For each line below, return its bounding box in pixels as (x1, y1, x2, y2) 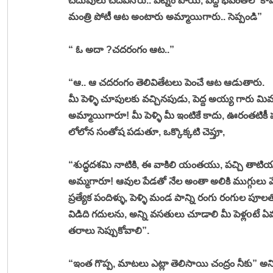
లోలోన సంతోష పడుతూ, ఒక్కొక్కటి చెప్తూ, (68, 126, 227, 137)
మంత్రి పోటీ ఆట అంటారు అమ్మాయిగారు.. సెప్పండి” (68, 11, 262, 22)
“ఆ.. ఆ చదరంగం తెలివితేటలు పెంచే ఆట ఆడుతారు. (68, 77, 267, 88)
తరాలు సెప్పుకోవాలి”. (68, 225, 152, 236)
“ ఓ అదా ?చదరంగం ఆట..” (68, 44, 177, 55)
